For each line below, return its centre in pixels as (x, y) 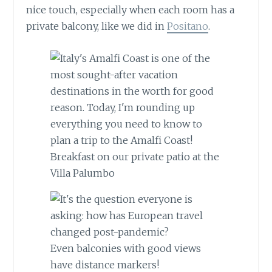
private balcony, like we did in (97, 26)
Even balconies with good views (126, 248)
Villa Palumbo (83, 173)
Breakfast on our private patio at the (135, 156)
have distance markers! (105, 264)
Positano (188, 26)
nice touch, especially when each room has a (131, 10)
